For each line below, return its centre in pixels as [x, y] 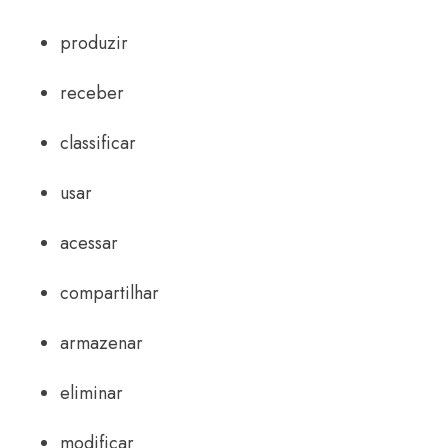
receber [92, 92]
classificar [98, 142]
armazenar [101, 342]
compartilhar [109, 292]
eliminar [91, 392]
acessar [89, 242]
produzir [94, 42]
